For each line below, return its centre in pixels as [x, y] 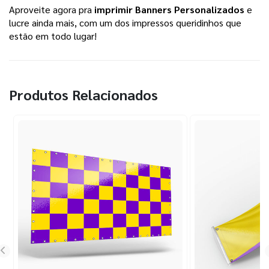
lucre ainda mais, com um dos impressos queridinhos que [125, 22]
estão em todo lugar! [53, 35]
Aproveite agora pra [52, 9]
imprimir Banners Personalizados [169, 9]
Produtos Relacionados [83, 95]
